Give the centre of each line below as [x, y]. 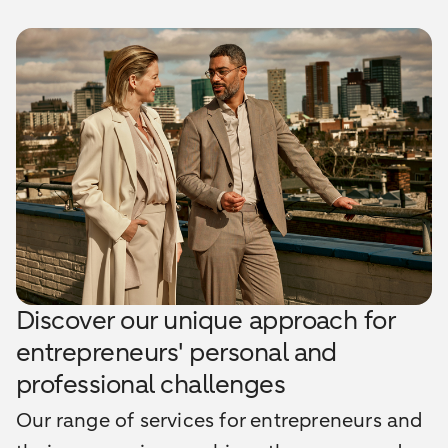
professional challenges [151, 385]
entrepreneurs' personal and [176, 353]
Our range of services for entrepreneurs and [219, 421]
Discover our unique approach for [205, 321]
